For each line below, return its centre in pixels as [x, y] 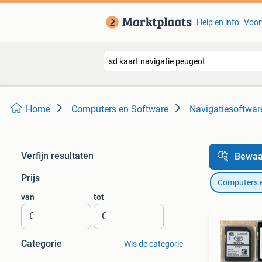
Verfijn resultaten [57, 156]
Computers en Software [120, 109]
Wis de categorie [153, 244]
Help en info [218, 22]
